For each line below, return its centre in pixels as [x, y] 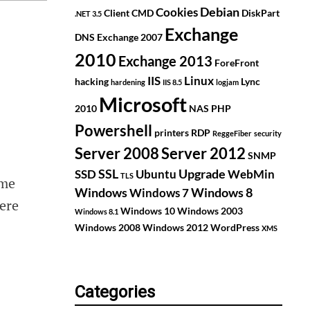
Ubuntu [156, 175]
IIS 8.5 [172, 82]
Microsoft [143, 104]
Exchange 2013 [165, 61]
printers [172, 133]
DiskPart [261, 13]
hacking [92, 82]
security [268, 134]
